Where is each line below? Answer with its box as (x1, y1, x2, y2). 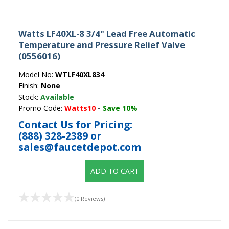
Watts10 (64, 103, 96, 113)
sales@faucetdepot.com (18, 140, 141, 154)
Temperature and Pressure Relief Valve (18, 38, 185, 51)
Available (40, 91, 74, 102)
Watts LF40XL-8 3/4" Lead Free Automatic (18, 27, 195, 39)
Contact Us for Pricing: (18, 117, 132, 131)
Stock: (18, 91, 40, 102)
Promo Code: (18, 103, 64, 113)
